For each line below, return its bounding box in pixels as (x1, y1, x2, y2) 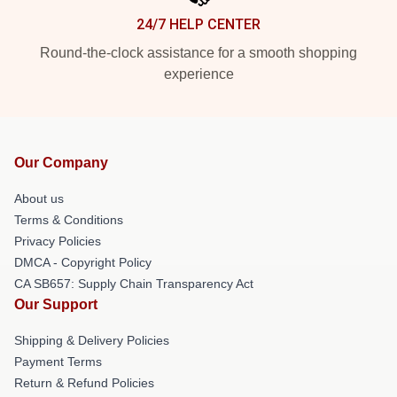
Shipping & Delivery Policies (14, 332, 169, 347)
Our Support (14, 296, 97, 312)
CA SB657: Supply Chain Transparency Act (14, 276, 253, 291)
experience (163, 66, 234, 82)
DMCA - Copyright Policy (14, 254, 152, 269)
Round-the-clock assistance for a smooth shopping (40, 44, 357, 60)
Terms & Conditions (14, 212, 123, 227)
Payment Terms (14, 354, 102, 369)
